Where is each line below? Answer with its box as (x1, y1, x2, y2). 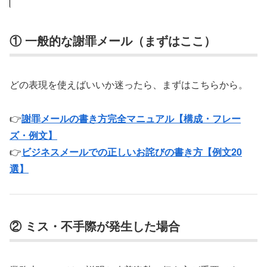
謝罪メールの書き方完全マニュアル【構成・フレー (21, 111, 241, 125)
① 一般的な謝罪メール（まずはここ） (10, 32, 216, 49)
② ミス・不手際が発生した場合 (10, 217, 180, 235)
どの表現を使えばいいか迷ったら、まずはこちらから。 (10, 77, 248, 91)
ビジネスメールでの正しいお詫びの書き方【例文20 (21, 144, 242, 159)
